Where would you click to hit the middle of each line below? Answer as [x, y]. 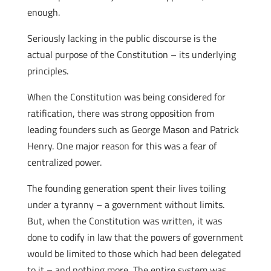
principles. [47, 71]
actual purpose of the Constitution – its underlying [131, 54]
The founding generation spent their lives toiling [126, 188]
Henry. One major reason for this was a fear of [122, 146]
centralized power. [64, 162]
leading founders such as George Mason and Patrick [133, 129]
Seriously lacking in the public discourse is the [122, 38]
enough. [43, 12]
